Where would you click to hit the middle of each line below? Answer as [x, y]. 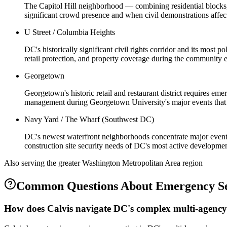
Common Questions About [86, 186]
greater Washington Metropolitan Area [119, 163]
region [192, 163]
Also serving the [31, 163]
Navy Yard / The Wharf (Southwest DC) [89, 120]
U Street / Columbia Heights [70, 32]
